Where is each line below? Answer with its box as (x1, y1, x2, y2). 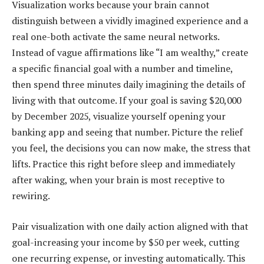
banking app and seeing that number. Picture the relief (12, 126, 243, 139)
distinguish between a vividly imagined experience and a (12, 14, 248, 28)
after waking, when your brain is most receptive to (12, 173, 225, 187)
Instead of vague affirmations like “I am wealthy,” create (12, 46, 248, 60)
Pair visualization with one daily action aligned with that (12, 220, 248, 233)
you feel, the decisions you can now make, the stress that (12, 141, 250, 155)
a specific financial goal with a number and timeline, (12, 62, 233, 75)
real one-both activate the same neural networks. (12, 30, 219, 44)
